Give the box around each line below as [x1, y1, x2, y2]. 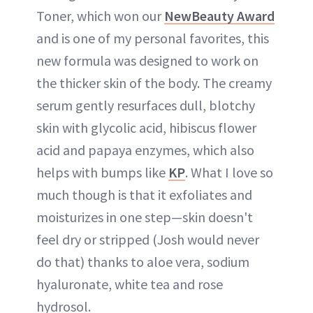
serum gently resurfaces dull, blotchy [36, 96, 255, 114]
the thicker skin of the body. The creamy [36, 73, 272, 92]
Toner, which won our [36, 6, 164, 24]
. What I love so [185, 163, 273, 181]
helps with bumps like [36, 163, 168, 181]
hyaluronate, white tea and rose [36, 275, 223, 293]
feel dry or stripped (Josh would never [36, 230, 259, 248]
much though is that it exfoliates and [36, 185, 252, 203]
